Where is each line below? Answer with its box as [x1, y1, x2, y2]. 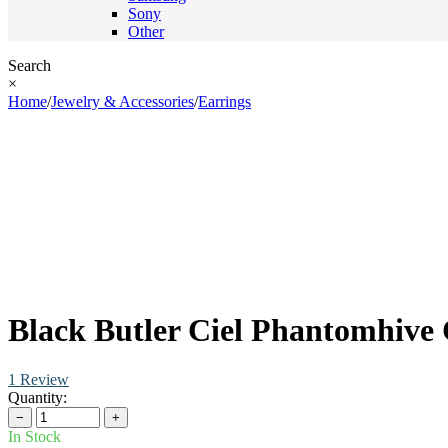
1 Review [8, 370, 69, 388]
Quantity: [8, 388, 67, 406]
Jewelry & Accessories [51, 93, 194, 110]
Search [8, 57, 51, 74]
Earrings [198, 93, 251, 110]
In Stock [8, 427, 61, 445]
